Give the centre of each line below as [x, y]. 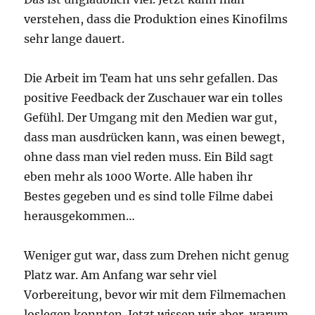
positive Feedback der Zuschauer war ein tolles [154, 98]
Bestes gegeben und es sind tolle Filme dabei [149, 197]
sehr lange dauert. [75, 39]
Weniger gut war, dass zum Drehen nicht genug [157, 256]
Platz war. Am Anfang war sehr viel [121, 275]
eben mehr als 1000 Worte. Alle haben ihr [139, 177]
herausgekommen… [80, 216]
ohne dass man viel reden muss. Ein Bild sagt [149, 157]
